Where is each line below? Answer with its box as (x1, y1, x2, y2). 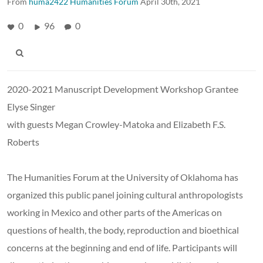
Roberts (7, 136, 39, 147)
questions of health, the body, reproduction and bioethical (7, 224, 239, 235)
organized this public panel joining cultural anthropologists (7, 188, 243, 200)
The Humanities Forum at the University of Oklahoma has (7, 171, 238, 183)
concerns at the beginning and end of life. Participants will (7, 241, 237, 253)
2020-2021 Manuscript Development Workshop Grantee (7, 83, 238, 95)
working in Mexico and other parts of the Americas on (7, 206, 222, 218)
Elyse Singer (7, 100, 55, 112)
